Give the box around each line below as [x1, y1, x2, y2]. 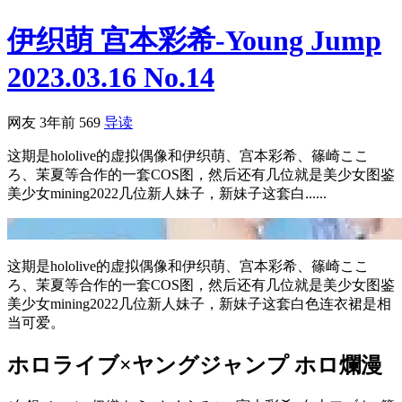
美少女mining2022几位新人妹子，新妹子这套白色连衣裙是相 [7, 295, 391, 311]
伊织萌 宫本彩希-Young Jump [7, 24, 381, 57]
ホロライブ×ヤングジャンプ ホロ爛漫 [7, 353, 382, 377]
